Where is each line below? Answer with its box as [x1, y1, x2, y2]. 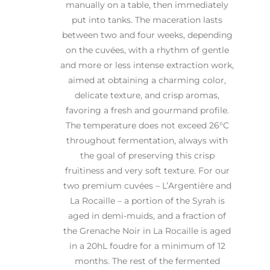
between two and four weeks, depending [61, 29, 233, 40]
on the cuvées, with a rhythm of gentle [65, 44, 229, 55]
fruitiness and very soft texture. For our [64, 165, 230, 176]
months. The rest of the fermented [74, 255, 220, 266]
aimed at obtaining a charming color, [68, 74, 226, 86]
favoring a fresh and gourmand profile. [65, 104, 229, 116]
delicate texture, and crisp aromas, [75, 89, 219, 101]
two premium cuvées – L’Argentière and [63, 180, 231, 191]
